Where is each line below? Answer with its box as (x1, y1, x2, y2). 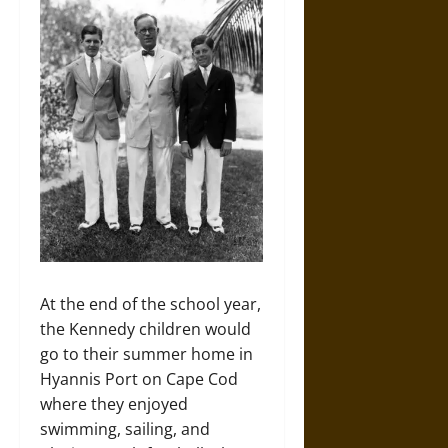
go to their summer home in (40, 342, 253, 365)
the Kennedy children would (40, 317, 251, 340)
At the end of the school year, (40, 292, 261, 315)
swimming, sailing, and (40, 417, 210, 440)
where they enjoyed (40, 392, 188, 415)
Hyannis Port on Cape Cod (40, 367, 238, 390)
